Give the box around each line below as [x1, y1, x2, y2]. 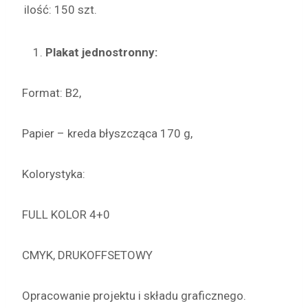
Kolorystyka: [22, 167, 85, 181]
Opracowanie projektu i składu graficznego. [22, 289, 246, 302]
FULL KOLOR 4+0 [22, 208, 110, 221]
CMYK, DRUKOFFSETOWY [22, 248, 153, 262]
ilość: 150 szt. [24, 3, 97, 16]
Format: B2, [22, 86, 81, 100]
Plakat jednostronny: [45, 45, 157, 59]
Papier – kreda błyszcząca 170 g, [22, 126, 192, 140]
